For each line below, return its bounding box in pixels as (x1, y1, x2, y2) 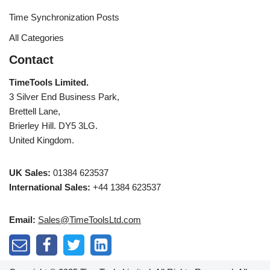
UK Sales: (9, 168, 51, 178)
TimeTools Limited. (9, 77, 89, 87)
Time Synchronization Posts (9, 12, 119, 22)
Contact (9, 53, 54, 66)
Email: (9, 215, 36, 225)
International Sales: (9, 182, 90, 192)
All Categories (9, 33, 64, 43)
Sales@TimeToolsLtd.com (38, 215, 141, 225)
